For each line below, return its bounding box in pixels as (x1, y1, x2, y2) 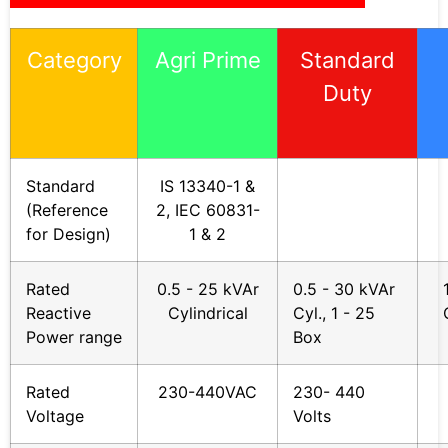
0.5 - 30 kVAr (293, 279, 395, 300)
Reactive (26, 303, 91, 324)
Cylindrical (167, 303, 248, 324)
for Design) (26, 224, 111, 245)
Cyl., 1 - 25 (293, 303, 375, 324)
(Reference (26, 200, 108, 221)
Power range (26, 327, 122, 348)
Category (26, 47, 122, 74)
